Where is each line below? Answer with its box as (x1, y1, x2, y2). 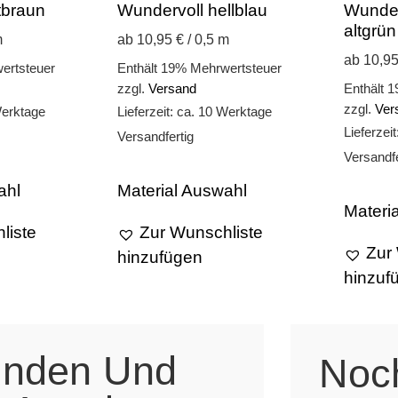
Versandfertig (117, 128, 194, 144)
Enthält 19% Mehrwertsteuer (117, 60, 282, 76)
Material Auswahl (117, 180, 247, 200)
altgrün (344, 20, 396, 40)
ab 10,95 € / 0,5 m (117, 31, 229, 48)
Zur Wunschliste (139, 222, 263, 242)
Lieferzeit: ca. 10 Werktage (117, 103, 272, 119)
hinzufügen (117, 247, 203, 267)
